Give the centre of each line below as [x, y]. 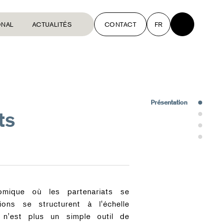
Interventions [169, 113]
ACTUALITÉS [52, 24]
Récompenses [171, 136]
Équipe [161, 125]
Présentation [169, 102]
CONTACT [120, 24]
